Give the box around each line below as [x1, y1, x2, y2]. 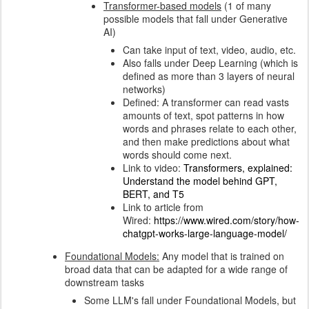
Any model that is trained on [159, 249, 284, 263]
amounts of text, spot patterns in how [123, 108, 284, 122]
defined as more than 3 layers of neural [123, 69, 295, 83]
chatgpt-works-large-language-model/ [123, 226, 287, 240]
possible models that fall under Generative [103, 12, 288, 26]
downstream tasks [65, 275, 144, 289]
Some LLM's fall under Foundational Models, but [84, 293, 296, 307]
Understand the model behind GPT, [123, 174, 277, 188]
